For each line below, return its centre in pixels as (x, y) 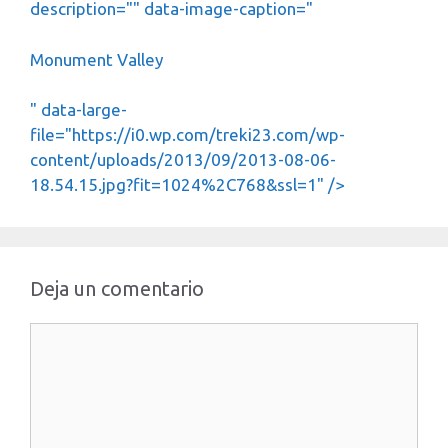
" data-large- (78, 109)
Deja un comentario (117, 288)
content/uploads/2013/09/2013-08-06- (183, 159)
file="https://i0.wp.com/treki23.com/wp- (187, 134)
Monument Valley (96, 59)
